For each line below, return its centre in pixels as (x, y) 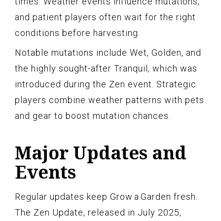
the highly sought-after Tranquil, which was (106, 68)
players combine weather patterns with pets (110, 100)
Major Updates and (101, 152)
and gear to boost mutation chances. (93, 115)
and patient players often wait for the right (105, 17)
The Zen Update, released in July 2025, (98, 212)
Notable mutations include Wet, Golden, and (108, 52)
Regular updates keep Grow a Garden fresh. (106, 196)
